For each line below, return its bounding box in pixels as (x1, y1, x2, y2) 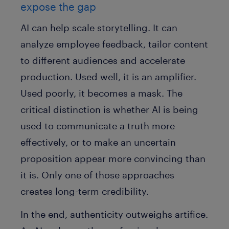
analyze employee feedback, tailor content (20, 38, 208, 50)
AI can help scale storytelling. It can (20, 22, 177, 34)
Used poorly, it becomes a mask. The (20, 87, 182, 99)
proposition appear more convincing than (20, 153, 205, 165)
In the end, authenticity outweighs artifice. (20, 208, 208, 220)
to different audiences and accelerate (20, 55, 185, 66)
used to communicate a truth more (20, 120, 175, 132)
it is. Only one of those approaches (20, 169, 174, 181)
